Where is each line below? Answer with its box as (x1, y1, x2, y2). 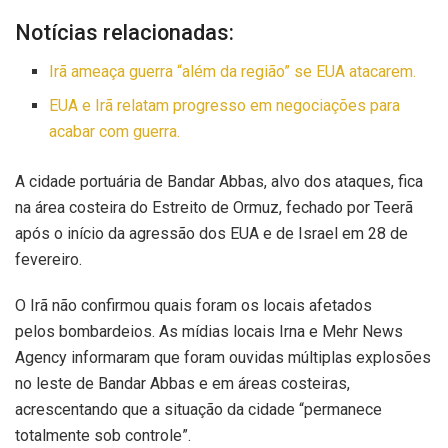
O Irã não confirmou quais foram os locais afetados (15, 296, 372, 316)
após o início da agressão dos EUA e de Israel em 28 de (15, 224, 408, 244)
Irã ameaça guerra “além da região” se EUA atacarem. (49, 62, 417, 82)
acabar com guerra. (49, 122, 181, 142)
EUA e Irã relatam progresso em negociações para (49, 96, 401, 116)
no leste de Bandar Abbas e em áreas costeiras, (15, 374, 350, 394)
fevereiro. (15, 250, 82, 270)
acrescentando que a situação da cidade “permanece (15, 400, 382, 420)
